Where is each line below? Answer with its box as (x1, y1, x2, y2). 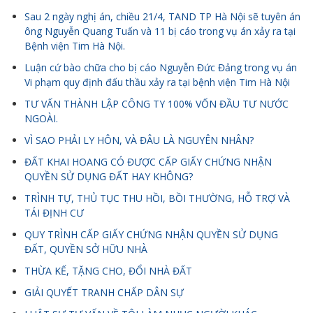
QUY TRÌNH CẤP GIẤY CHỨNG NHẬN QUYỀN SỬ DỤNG (24, 228, 278, 242)
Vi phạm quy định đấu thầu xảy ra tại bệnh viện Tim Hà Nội (24, 75, 290, 89)
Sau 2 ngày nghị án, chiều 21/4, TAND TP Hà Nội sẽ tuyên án (24, 10, 300, 24)
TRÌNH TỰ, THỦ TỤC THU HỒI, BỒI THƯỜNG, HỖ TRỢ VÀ (24, 191, 290, 205)
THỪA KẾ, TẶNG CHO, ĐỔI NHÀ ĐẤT (24, 264, 192, 278)
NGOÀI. (24, 112, 58, 126)
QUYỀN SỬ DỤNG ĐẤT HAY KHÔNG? (24, 170, 193, 184)
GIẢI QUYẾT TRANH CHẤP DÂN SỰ (24, 286, 184, 300)
